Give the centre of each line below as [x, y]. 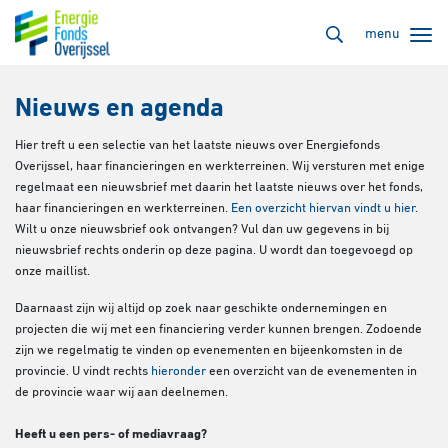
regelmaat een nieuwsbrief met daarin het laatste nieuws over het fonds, [219, 187]
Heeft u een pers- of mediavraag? [111, 434]
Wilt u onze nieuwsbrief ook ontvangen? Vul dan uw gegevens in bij [202, 229]
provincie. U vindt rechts [83, 371]
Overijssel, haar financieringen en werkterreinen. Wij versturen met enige [220, 166]
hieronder [178, 371]
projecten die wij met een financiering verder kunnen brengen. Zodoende [218, 329]
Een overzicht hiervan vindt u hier [323, 208]
